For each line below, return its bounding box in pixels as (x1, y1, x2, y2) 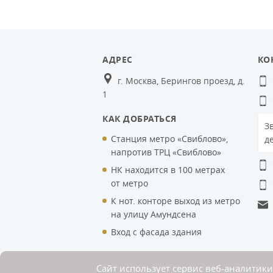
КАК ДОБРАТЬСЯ (102, 112, 177, 124)
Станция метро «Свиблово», (111, 132, 228, 144)
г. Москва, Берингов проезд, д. (117, 74, 245, 87)
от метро (111, 177, 148, 189)
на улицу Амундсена (111, 208, 196, 220)
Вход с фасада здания (111, 225, 202, 238)
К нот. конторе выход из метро (111, 194, 240, 207)
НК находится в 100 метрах (111, 163, 225, 175)
